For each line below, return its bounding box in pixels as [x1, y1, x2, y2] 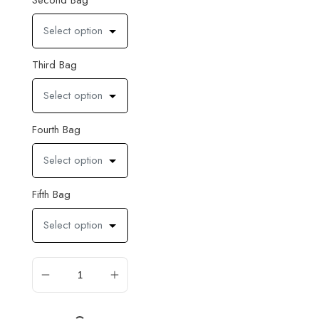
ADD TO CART [65, 305, 95, 315]
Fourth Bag [31, 122, 80, 137]
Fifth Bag [31, 187, 70, 202]
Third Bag [31, 57, 77, 73]
